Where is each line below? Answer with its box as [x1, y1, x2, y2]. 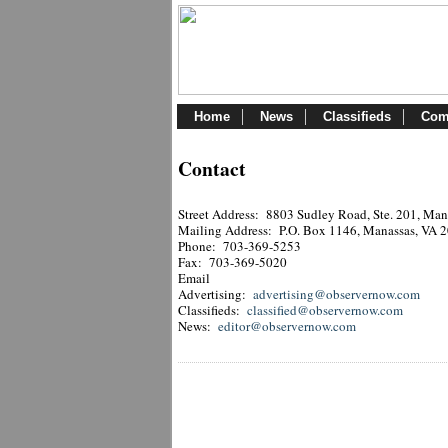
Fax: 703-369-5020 [178, 253, 287, 271]
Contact [178, 154, 246, 183]
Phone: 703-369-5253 [178, 237, 301, 255]
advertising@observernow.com [253, 285, 420, 303]
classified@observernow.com [247, 301, 403, 319]
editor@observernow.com [218, 317, 356, 335]
